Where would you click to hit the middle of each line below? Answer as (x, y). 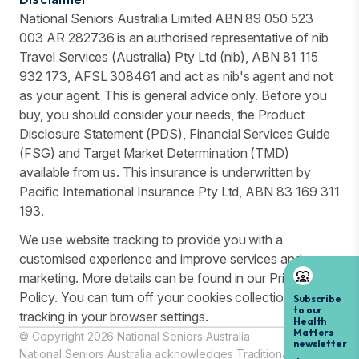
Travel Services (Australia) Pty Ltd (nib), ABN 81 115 (169, 57)
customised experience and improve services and (161, 259)
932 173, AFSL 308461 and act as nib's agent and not (176, 77)
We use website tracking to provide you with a (151, 240)
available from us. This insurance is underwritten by (165, 173)
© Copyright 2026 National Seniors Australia (135, 337)
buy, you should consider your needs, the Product (162, 115)
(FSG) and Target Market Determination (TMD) (155, 153)
